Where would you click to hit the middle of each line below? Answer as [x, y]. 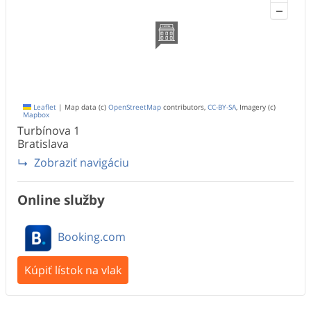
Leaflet [44, 107]
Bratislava [43, 143]
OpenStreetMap [135, 107]
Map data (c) [85, 107]
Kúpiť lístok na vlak [73, 270]
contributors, [184, 107]
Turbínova [44, 130]
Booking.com [92, 237]
